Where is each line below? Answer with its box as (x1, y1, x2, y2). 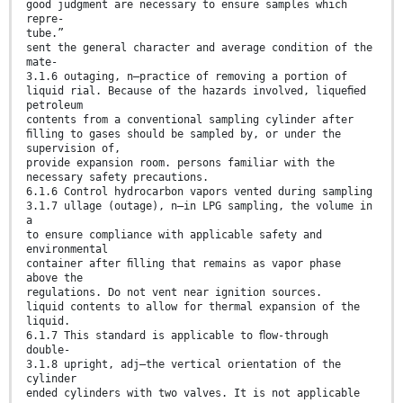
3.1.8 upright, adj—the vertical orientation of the (26, 357, 341, 371)
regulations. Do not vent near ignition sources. (26, 285, 322, 299)
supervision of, (26, 141, 121, 155)
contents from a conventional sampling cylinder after (26, 112, 354, 126)
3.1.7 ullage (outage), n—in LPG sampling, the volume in (26, 199, 372, 212)
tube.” (26, 26, 64, 40)
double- (26, 343, 70, 356)
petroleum (26, 98, 83, 112)
